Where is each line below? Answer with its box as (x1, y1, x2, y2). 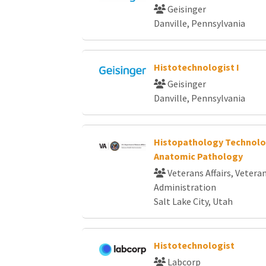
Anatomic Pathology (153, 150, 243, 162)
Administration (153, 181, 216, 193)
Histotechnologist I (153, 61, 239, 73)
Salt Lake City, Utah (153, 195, 233, 207)
